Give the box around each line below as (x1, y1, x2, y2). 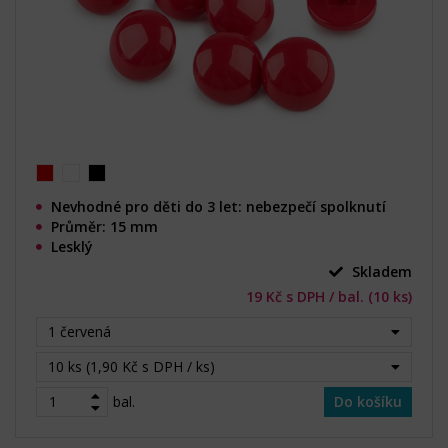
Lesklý (51, 236, 93, 256)
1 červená (48, 321, 111, 341)
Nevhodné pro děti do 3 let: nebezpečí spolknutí (51, 196, 386, 216)
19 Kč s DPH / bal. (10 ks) (246, 286, 412, 306)
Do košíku (334, 391, 402, 411)
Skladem (348, 261, 412, 281)
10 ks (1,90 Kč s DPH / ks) (48, 356, 215, 376)
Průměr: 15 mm (51, 216, 158, 236)
